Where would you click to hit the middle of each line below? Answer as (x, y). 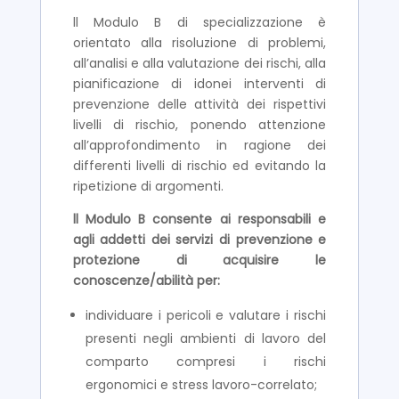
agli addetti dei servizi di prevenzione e (199, 239)
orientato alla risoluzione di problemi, (199, 42)
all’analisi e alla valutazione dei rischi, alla (199, 63)
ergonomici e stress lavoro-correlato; (201, 384)
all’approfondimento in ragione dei (199, 145)
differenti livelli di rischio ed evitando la (199, 165)
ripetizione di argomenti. (148, 186)
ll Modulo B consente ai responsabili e (199, 219)
